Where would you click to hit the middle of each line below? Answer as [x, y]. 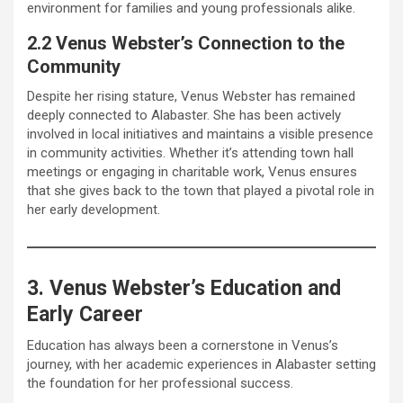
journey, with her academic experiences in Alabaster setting [201, 364]
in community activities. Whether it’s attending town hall [190, 152]
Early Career [85, 314]
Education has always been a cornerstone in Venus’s [183, 345]
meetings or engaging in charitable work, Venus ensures [192, 171]
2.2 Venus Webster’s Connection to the [186, 43]
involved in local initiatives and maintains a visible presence [200, 134]
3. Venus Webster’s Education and [184, 288]
